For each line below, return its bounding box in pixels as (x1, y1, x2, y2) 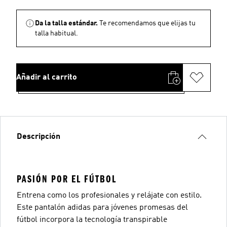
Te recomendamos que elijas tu (99, 19, 196, 27)
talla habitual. (35, 29, 78, 37)
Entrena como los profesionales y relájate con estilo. (17, 191, 202, 200)
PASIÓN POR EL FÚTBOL (17, 173, 117, 185)
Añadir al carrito (16, 73, 77, 82)
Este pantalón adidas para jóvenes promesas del (17, 203, 188, 212)
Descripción (17, 132, 60, 141)
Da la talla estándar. (35, 19, 98, 27)
